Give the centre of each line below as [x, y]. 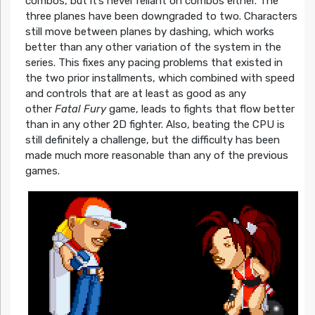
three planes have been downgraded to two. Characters [161, 16]
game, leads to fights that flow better [200, 109]
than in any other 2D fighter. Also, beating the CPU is [155, 124]
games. [42, 171]
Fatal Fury [80, 109]
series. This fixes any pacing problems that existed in [154, 62]
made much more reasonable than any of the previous [156, 155]
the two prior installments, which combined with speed [160, 78]
